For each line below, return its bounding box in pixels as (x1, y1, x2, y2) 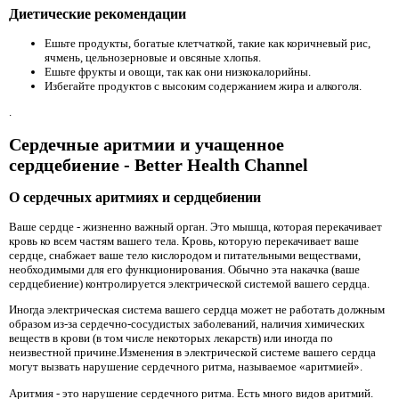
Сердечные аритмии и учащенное (9, 134, 284, 154)
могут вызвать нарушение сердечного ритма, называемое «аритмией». (9, 360, 362, 374)
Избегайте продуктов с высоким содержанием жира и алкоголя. (45, 78, 362, 93)
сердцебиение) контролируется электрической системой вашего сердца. (9, 277, 370, 291)
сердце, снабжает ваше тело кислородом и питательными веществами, (9, 248, 361, 263)
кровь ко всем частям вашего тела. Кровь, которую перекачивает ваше (9, 234, 359, 248)
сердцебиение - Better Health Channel (9, 154, 308, 175)
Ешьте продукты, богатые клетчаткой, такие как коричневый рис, (45, 36, 370, 50)
